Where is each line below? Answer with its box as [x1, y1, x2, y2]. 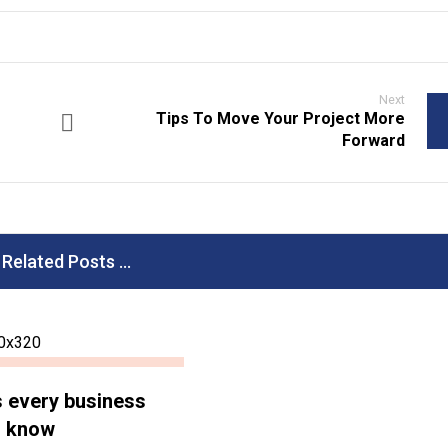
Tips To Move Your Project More [156, 109, 406, 128]
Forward [342, 131, 406, 150]
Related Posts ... [2, 251, 132, 272]
